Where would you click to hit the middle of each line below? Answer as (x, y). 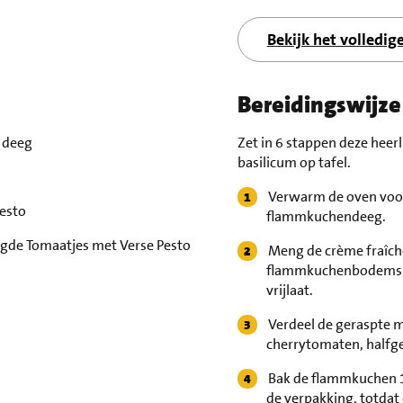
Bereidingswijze (319, 105)
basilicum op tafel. (294, 162)
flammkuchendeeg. (326, 216)
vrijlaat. (289, 290)
